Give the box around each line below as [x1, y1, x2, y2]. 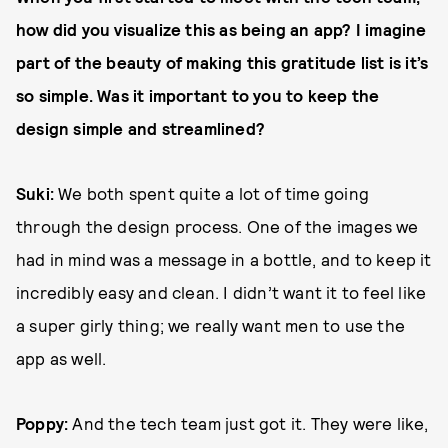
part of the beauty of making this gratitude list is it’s [16, 51, 429, 72]
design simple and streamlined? [16, 117, 265, 138]
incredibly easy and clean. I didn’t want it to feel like [16, 281, 427, 302]
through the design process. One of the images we [16, 215, 419, 236]
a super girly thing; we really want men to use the [16, 314, 406, 335]
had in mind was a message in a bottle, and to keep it [16, 248, 432, 269]
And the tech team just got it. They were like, [68, 412, 429, 433]
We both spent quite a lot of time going [58, 182, 370, 203]
